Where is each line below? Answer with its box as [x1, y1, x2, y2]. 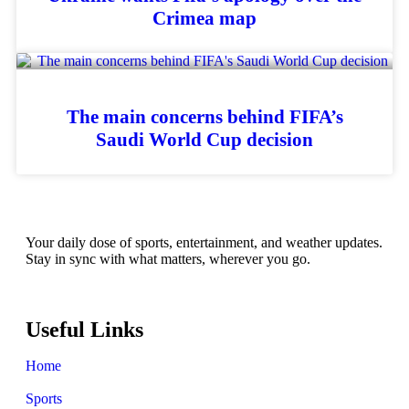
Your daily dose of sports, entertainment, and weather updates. [26, 234, 383, 250]
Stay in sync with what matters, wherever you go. [26, 250, 310, 267]
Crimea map [152, 6, 257, 29]
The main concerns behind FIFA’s [66, 105, 343, 128]
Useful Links [26, 317, 143, 341]
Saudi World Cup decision [96, 128, 313, 151]
